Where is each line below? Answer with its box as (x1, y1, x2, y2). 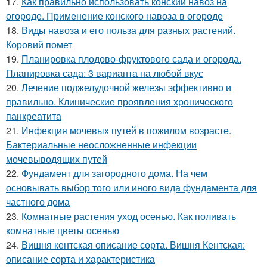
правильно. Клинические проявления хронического (6, 95, 233, 109)
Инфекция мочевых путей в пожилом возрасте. (21, 123, 231, 138)
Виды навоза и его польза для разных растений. (21, 23, 235, 38)
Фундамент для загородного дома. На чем (21, 166, 207, 181)
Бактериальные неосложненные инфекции (6, 138, 197, 152)
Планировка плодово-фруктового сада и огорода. (21, 52, 241, 66)
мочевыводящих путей (6, 152, 107, 166)
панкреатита (6, 109, 61, 123)
